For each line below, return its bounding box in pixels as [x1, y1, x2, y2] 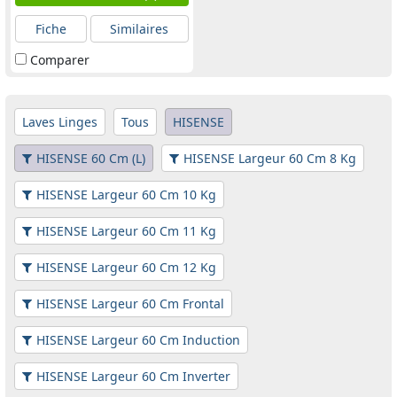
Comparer [30, 51, 90, 69]
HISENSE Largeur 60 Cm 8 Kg [183, 150, 356, 167]
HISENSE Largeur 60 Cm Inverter [36, 368, 230, 385]
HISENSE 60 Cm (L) [36, 150, 145, 167]
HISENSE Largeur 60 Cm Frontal [36, 295, 224, 313]
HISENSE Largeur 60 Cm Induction [36, 331, 240, 349]
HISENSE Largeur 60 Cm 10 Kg [36, 186, 216, 204]
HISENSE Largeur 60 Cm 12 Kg [36, 259, 216, 276]
